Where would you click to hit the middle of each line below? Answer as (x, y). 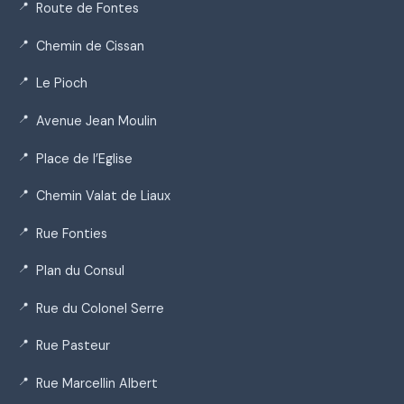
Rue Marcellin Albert (97, 384)
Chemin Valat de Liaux (103, 196)
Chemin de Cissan (90, 46)
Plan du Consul (80, 271)
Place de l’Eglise (84, 158)
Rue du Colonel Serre (100, 308)
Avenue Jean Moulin (96, 120)
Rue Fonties (72, 233)
